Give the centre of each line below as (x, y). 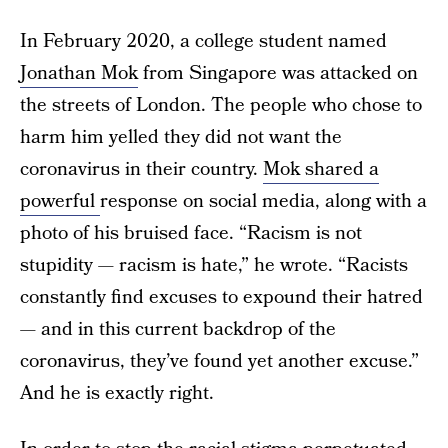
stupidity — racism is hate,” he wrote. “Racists (214, 265)
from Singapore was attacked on (278, 73)
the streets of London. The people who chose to (221, 105)
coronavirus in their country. (141, 169)
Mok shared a (321, 169)
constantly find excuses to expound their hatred (221, 297)
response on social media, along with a (263, 201)
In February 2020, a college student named (203, 41)
